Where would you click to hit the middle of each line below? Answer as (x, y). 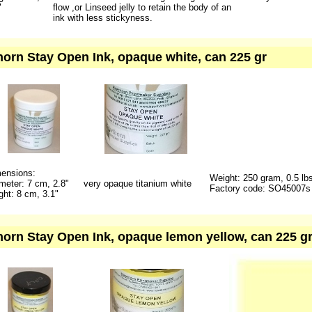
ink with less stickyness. (102, 18)
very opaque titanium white (137, 184)
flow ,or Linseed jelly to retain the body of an (142, 7)
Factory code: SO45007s (260, 188)
